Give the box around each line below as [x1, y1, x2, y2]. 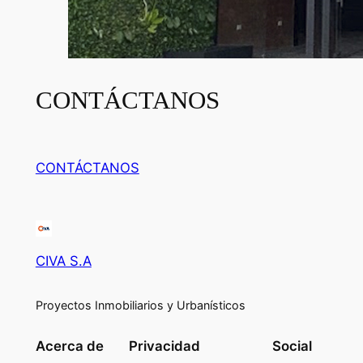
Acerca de [35, 337, 104, 354]
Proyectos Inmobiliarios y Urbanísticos [35, 298, 246, 313]
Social [272, 337, 313, 354]
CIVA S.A [35, 253, 92, 270]
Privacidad [128, 337, 200, 354]
